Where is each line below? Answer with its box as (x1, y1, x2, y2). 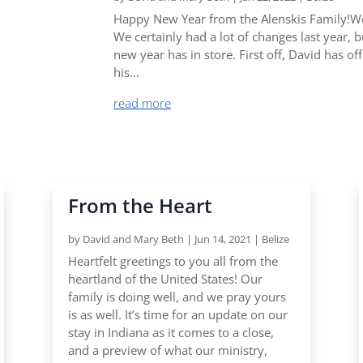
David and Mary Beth (82, 232, 184, 247)
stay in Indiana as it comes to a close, (67, 324, 274, 341)
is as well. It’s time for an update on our (67, 306, 288, 323)
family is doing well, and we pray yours (67, 288, 286, 305)
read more (113, 94, 172, 111)
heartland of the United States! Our (67, 271, 263, 288)
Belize (261, 232, 289, 247)
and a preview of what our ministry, (67, 342, 267, 359)
